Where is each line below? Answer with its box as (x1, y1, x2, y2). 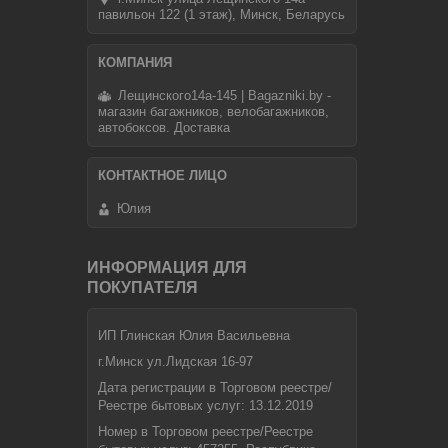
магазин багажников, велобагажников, (98, 103, 329, 119)
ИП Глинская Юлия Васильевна (98, 328, 290, 344)
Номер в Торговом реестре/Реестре (98, 424, 313, 440)
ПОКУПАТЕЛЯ (87, 279, 198, 297)
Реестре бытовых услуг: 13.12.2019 (98, 398, 313, 414)
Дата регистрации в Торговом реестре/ (98, 380, 332, 396)
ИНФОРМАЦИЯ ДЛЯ (87, 259, 247, 277)
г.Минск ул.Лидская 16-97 (98, 354, 253, 370)
